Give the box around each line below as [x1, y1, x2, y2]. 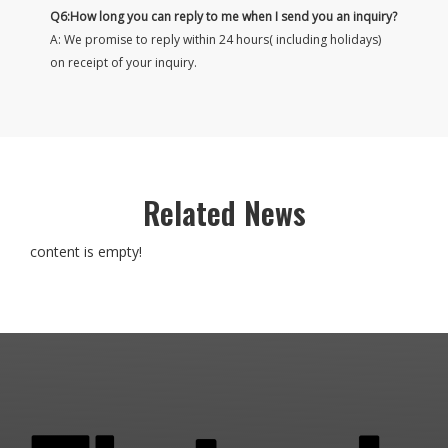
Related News [142, 189, 306, 235]
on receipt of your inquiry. [50, 53, 197, 71]
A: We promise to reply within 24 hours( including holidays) [50, 30, 381, 48]
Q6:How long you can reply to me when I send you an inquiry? [50, 7, 397, 25]
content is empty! [30, 241, 142, 261]
